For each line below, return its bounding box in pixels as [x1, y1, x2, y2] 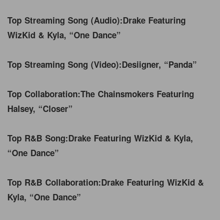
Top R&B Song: [7, 132, 68, 144]
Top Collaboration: [7, 87, 81, 100]
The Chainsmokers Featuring [81, 87, 194, 100]
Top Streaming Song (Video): [7, 58, 122, 70]
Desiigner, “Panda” [122, 58, 200, 70]
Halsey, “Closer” [7, 102, 76, 114]
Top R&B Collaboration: [7, 176, 101, 188]
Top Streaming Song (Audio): [7, 14, 123, 26]
